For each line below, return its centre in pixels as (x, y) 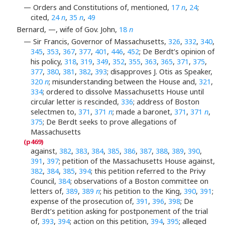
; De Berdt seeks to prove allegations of (110, 122)
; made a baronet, (144, 111)
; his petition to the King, (142, 191)
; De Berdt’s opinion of (177, 51)
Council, (45, 181)
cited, (41, 18)
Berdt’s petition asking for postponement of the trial (120, 211)
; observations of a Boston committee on (140, 181)
